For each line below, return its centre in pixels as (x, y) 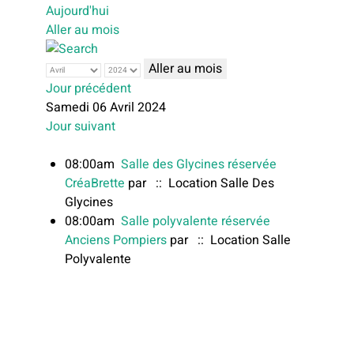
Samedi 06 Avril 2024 (106, 108)
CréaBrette (95, 184)
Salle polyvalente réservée (196, 222)
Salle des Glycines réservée (199, 165)
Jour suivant (81, 127)
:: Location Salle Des (212, 184)
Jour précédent (88, 89)
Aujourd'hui (77, 11)
